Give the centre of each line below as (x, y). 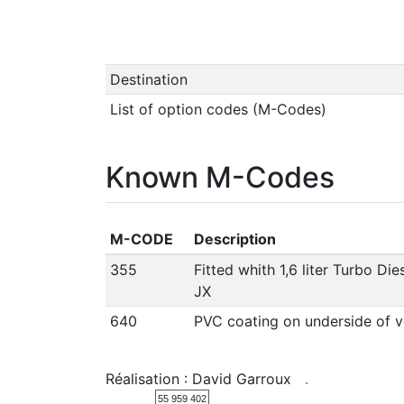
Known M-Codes (220, 177)
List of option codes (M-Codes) (218, 109)
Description (234, 239)
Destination (148, 79)
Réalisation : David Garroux (205, 378)
